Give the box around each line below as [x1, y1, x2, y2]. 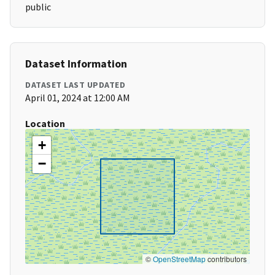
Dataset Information [25, 56, 127, 71]
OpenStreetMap [153, 254, 206, 265]
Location [25, 117, 65, 130]
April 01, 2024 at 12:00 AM [25, 91, 130, 104]
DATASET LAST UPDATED [25, 79, 125, 91]
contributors [206, 254, 247, 265]
